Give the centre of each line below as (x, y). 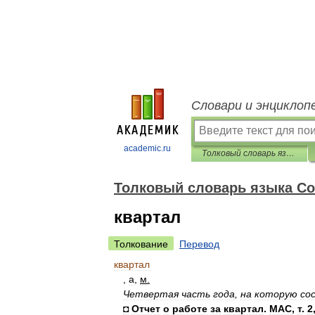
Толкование (141, 244)
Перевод (199, 244)
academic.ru (147, 148)
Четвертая (151, 294)
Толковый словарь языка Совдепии (290, 153)
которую (276, 294)
